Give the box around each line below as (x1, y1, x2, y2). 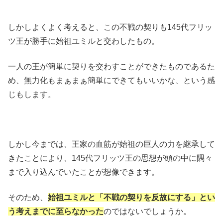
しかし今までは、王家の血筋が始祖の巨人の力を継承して (8, 140, 215, 149)
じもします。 (8, 90, 56, 99)
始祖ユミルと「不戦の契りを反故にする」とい (48, 193, 215, 202)
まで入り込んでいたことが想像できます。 (8, 168, 159, 177)
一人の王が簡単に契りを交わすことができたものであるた (8, 62, 215, 71)
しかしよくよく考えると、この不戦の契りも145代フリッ (8, 23, 213, 32)
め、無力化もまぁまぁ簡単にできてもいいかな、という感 (8, 76, 215, 85)
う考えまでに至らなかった (8, 207, 104, 216)
